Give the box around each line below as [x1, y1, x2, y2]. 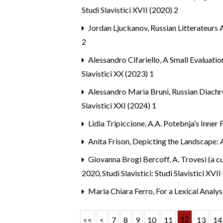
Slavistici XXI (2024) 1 [82, 101, 157, 111]
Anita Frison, [87, 136, 133, 146]
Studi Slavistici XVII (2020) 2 [82, 5, 179, 15]
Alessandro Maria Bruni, [87, 87, 172, 97]
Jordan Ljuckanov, [87, 23, 151, 33]
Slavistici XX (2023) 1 [82, 69, 154, 79]
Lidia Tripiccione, [87, 118, 148, 128]
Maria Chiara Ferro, [87, 186, 156, 196]
